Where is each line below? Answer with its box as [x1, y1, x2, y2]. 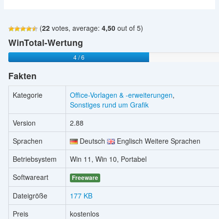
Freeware [71, 173, 98, 182]
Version [12, 117, 36, 128]
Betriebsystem [12, 153, 57, 164]
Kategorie [12, 89, 43, 100]
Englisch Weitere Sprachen [114, 135, 200, 146]
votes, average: [49, 23, 102, 33]
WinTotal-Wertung [8, 36, 83, 48]
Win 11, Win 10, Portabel [69, 153, 147, 164]
